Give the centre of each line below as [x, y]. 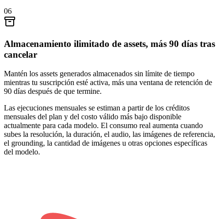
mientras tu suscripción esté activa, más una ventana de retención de [108, 82]
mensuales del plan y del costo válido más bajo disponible [93, 116]
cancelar [21, 55]
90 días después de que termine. [53, 91]
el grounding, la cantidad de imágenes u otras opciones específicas [106, 143]
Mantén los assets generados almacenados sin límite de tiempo [99, 73]
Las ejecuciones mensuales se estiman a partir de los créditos [97, 108]
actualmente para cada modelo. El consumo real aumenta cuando [103, 125]
